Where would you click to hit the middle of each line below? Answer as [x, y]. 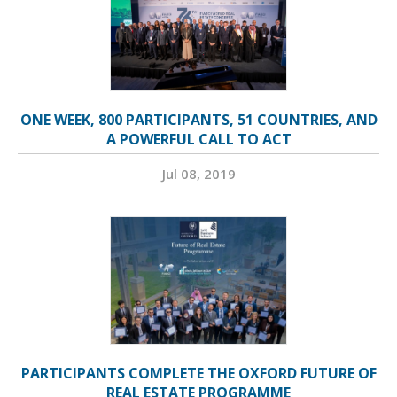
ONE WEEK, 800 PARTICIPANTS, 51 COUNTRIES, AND [198, 119]
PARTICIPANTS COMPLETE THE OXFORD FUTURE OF [198, 373]
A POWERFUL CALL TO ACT [198, 139]
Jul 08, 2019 [198, 173]
